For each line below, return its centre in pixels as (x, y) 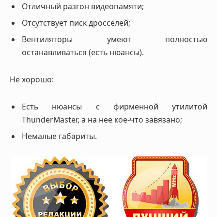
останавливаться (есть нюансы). (83, 53)
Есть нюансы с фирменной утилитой (115, 106)
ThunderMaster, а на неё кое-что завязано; (102, 119)
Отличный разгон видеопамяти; (83, 7)
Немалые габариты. (59, 136)
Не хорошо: (32, 79)
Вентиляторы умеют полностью (115, 39)
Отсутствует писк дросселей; (76, 23)
